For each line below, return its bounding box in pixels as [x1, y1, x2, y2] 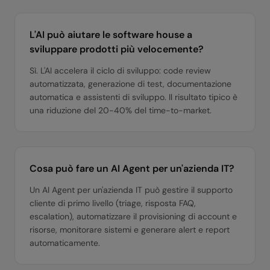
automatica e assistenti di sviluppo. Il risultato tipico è [30, 92, 237, 102]
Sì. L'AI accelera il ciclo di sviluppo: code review [30, 65, 211, 76]
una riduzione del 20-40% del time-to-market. [30, 105, 212, 116]
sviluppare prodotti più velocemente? [30, 43, 204, 55]
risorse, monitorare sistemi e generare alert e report [30, 224, 230, 235]
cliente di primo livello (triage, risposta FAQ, [30, 198, 196, 209]
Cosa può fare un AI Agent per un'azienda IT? [30, 162, 234, 175]
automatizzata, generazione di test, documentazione [30, 78, 231, 89]
